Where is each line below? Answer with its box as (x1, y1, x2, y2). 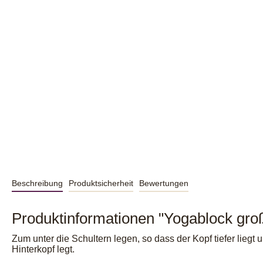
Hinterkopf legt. (12, 244, 75, 254)
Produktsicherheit (69, 178, 133, 188)
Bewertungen (139, 178, 188, 188)
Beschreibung (12, 178, 63, 188)
